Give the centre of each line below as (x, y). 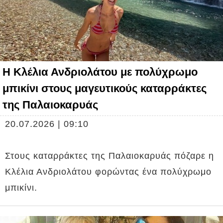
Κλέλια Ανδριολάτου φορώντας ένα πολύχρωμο (108, 172)
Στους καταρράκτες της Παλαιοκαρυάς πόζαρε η (110, 156)
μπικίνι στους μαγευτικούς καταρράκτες (105, 89)
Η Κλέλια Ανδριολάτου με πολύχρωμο (100, 72)
